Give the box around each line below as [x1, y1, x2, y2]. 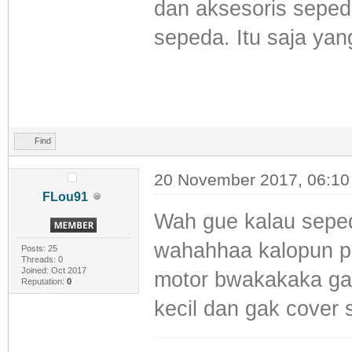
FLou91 [42, 189, 89, 203]
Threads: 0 [20, 254, 63, 264]
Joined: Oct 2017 [20, 265, 86, 275]
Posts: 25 [20, 243, 57, 253]
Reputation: [20, 276, 67, 286]
